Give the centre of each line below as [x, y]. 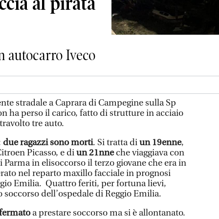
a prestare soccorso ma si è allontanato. [108, 213]
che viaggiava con [149, 153]
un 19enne [160, 142]
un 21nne [95, 153]
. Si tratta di [116, 142]
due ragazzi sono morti [48, 142]
